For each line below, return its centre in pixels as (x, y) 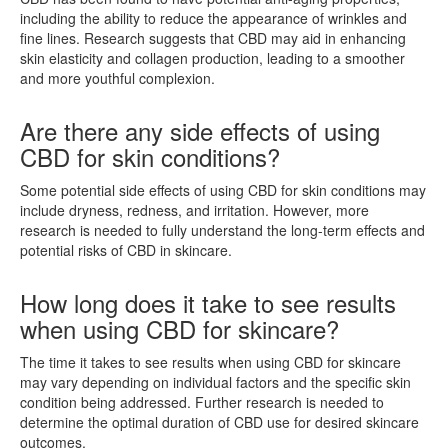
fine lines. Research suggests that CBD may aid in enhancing (213, 37)
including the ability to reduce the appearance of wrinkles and (213, 17)
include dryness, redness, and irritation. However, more (194, 209)
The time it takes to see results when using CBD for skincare (210, 361)
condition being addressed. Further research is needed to (202, 401)
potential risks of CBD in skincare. (126, 249)
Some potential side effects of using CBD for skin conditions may (223, 189)
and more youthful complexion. (117, 77)
